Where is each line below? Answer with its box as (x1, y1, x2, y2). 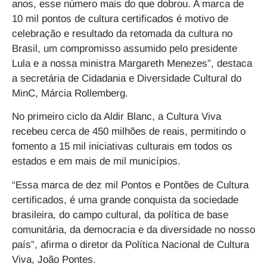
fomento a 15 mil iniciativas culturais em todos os (12, 141, 232, 153)
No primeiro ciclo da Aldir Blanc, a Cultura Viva (12, 111, 221, 123)
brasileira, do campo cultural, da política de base (12, 209, 228, 221)
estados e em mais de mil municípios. (12, 156, 184, 167)
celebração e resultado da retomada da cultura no (12, 28, 232, 40)
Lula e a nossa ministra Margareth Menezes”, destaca (12, 58, 252, 70)
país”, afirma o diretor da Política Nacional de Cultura (12, 238, 249, 250)
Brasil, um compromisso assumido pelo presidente (12, 43, 237, 55)
